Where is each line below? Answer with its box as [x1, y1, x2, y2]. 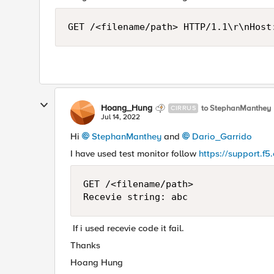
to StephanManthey [201, 103, 271, 113]
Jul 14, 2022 [101, 113, 140, 122]
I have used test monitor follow [70, 148, 199, 159]
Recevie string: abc [83, 191, 193, 202]
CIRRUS [171, 104, 196, 112]
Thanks [70, 240, 100, 251]
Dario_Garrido [192, 131, 252, 142]
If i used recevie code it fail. [70, 223, 184, 234]
